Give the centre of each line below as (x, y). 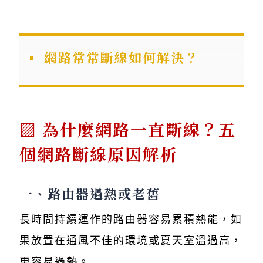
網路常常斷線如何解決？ (122, 57)
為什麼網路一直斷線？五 (139, 129)
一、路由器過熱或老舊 (90, 193)
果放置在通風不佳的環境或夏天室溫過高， (131, 240)
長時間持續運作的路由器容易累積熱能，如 (131, 219)
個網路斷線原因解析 (99, 154)
